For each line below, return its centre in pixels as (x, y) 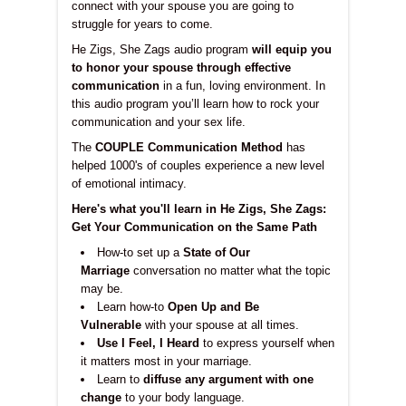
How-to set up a (140, 252)
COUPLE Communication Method (189, 147)
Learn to (120, 379)
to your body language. (183, 397)
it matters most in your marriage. (166, 361)
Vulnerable (111, 324)
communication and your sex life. (159, 121)
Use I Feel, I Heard (148, 343)
